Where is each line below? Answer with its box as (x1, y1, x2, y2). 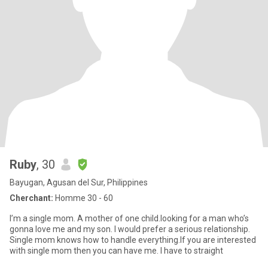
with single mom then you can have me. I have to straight (10, 246, 223, 255)
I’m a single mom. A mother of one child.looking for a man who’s (10, 214, 249, 223)
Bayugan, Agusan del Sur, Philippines (10, 178, 148, 187)
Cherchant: (10, 193, 53, 203)
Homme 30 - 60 (53, 193, 113, 203)
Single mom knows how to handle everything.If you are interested (10, 235, 256, 245)
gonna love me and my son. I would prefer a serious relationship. (10, 224, 250, 234)
